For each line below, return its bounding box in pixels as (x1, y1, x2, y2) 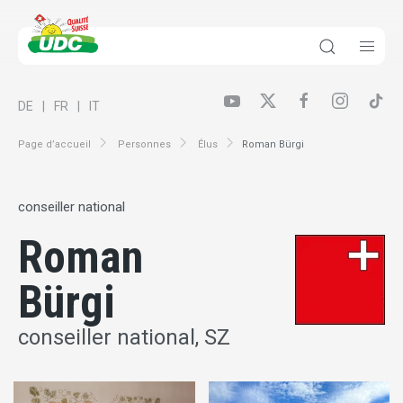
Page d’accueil (18, 138, 91, 150)
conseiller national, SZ (18, 325, 230, 351)
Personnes (118, 138, 171, 150)
